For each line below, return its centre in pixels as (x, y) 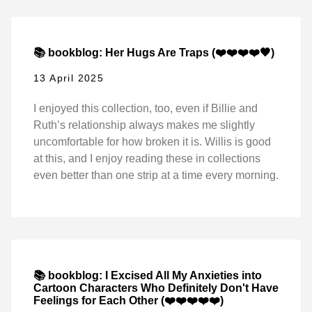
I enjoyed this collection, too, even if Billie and (146, 108)
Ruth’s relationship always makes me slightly (144, 125)
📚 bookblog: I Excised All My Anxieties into (148, 275)
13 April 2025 (69, 78)
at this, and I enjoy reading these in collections (147, 158)
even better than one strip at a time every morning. (156, 175)
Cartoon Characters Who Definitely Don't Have (156, 288)
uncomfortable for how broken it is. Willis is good (152, 141)
